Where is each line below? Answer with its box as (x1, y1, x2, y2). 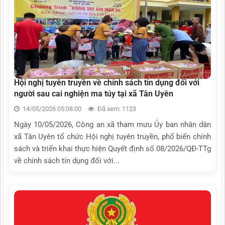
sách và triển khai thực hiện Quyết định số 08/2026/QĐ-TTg (14, 144, 211, 153)
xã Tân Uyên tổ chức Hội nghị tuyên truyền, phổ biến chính (14, 132, 211, 141)
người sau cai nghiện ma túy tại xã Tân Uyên (14, 88, 173, 98)
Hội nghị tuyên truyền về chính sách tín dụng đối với (14, 77, 199, 87)
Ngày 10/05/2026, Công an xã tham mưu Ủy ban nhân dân (14, 120, 211, 129)
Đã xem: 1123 (96, 104, 136, 113)
